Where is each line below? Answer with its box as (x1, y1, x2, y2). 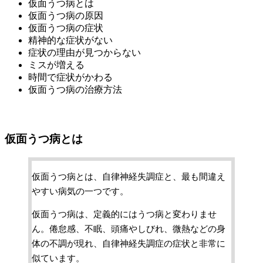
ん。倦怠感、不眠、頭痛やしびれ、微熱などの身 (32, 224, 225, 234)
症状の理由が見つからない (28, 47, 141, 58)
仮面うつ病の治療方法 (28, 84, 122, 95)
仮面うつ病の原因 (28, 10, 103, 21)
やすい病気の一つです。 (32, 186, 129, 196)
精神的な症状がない (28, 35, 113, 45)
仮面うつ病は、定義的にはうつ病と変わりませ (32, 210, 217, 220)
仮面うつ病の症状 (28, 22, 103, 33)
